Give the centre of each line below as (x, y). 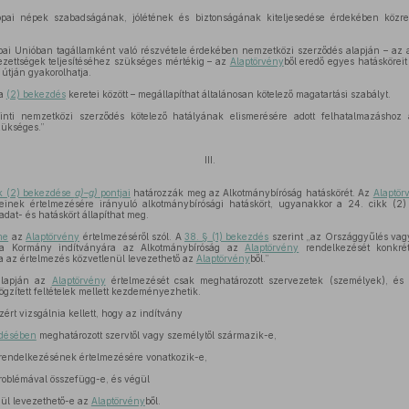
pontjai (114, 193)
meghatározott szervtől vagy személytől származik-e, (156, 335)
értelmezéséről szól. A (132, 236)
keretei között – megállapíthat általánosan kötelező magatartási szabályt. (228, 94)
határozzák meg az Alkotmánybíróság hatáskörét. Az (252, 193)
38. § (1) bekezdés (227, 236)
